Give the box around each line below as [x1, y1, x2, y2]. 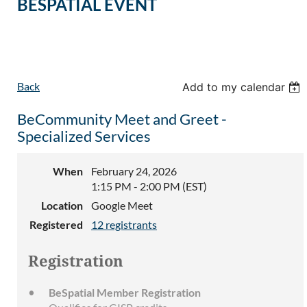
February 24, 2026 [91, 164, 177, 178]
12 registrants [91, 218, 157, 232]
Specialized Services [17, 127, 151, 146]
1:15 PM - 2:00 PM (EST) [91, 180, 207, 193]
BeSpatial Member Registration [49, 286, 201, 299]
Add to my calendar [182, 80, 286, 95]
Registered [29, 218, 83, 232]
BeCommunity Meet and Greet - [17, 110, 227, 129]
